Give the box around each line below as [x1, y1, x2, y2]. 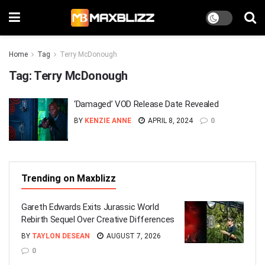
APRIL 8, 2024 [146, 117, 193, 125]
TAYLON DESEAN [32, 231, 90, 240]
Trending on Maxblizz [21, 172, 116, 184]
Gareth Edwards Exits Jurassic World [21, 201, 159, 212]
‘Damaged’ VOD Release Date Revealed [74, 99, 219, 109]
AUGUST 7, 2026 [105, 231, 161, 240]
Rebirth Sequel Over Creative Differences [21, 214, 174, 225]
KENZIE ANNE [85, 117, 131, 125]
